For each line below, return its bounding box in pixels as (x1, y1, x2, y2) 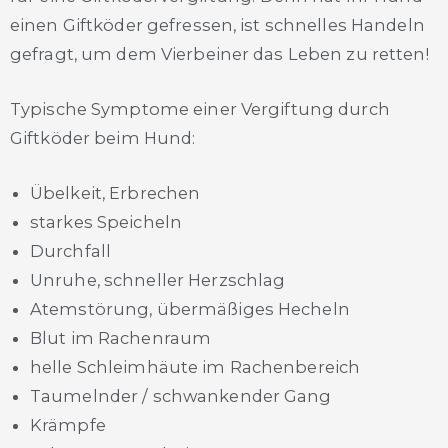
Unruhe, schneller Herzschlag (30, 270, 286, 291)
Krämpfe (30, 415, 106, 436)
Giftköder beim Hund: (10, 127, 196, 148)
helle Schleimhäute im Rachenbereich (30, 357, 361, 378)
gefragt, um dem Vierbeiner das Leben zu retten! (10, 43, 429, 64)
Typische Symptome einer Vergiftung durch (10, 98, 390, 119)
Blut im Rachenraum (30, 328, 212, 349)
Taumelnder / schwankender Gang (30, 386, 332, 407)
